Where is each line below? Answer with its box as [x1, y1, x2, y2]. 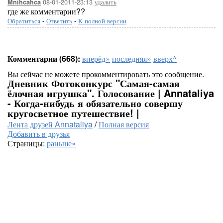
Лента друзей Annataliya [7, 118, 93, 130]
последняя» [112, 53, 151, 64]
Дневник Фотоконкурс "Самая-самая [7, 76, 180, 90]
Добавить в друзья [7, 128, 70, 139]
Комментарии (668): [7, 53, 80, 64]
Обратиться [7, 16, 40, 25]
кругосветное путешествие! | [7, 106, 139, 120]
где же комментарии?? [7, 5, 85, 17]
